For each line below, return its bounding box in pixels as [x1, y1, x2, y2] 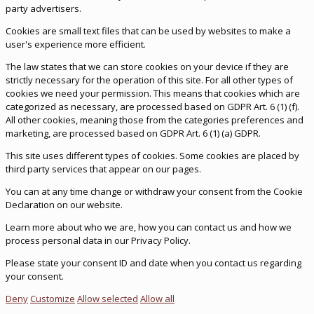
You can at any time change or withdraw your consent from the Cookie [6, 185, 303, 198]
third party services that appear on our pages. [6, 163, 201, 176]
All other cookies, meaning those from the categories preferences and [6, 114, 303, 127]
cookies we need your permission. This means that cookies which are [6, 87, 300, 100]
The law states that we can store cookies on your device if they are [6, 60, 289, 74]
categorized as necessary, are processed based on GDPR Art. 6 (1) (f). [6, 100, 299, 114]
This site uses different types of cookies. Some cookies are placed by [6, 149, 299, 163]
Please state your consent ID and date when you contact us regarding [6, 257, 301, 270]
